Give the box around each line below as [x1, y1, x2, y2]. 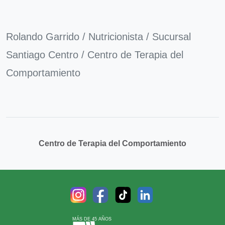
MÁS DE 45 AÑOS [72, 216, 111, 221]
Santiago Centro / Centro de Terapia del [6, 49, 183, 60]
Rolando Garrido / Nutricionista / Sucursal [6, 31, 191, 42]
